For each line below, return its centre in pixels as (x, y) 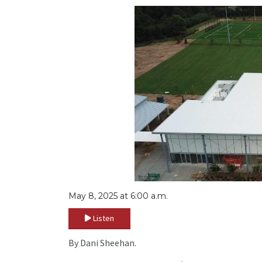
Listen (104, 218)
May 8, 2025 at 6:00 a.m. (118, 196)
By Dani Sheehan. (102, 243)
